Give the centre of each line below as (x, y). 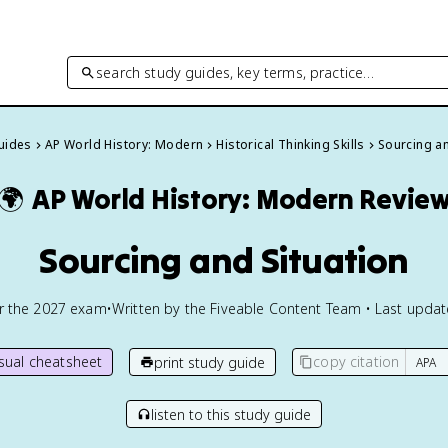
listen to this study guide (231, 414)
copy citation (356, 361)
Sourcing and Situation (224, 260)
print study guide (210, 362)
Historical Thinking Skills (290, 144)
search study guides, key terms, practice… (235, 72)
